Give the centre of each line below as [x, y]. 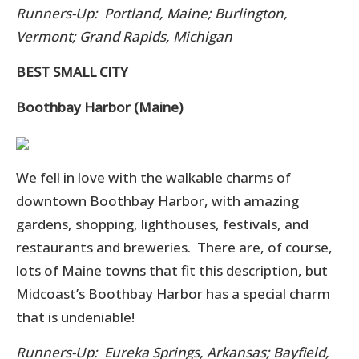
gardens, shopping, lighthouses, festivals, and [162, 224]
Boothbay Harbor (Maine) [99, 107]
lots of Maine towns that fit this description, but [172, 270]
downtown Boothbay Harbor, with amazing [157, 200]
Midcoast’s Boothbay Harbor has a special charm [173, 293]
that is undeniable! [75, 317]
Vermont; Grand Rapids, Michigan [124, 36]
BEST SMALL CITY [72, 71]
